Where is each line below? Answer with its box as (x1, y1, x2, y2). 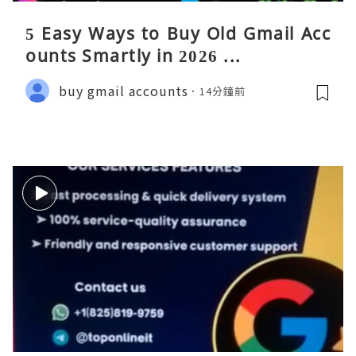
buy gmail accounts (59, 80, 188, 100)
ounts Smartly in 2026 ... (25, 44, 242, 68)
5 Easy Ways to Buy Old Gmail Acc (25, 22, 331, 45)
